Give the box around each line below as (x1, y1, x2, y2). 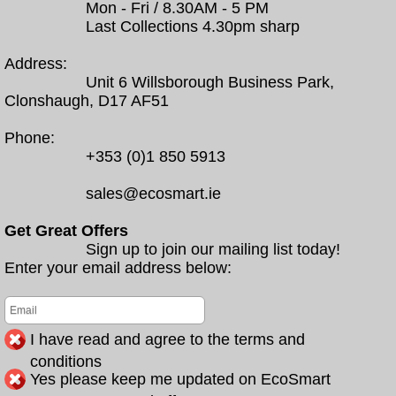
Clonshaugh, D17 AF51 (4, 92, 169, 110)
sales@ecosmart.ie (86, 185, 221, 202)
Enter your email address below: (4, 259, 232, 277)
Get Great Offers (4, 222, 128, 240)
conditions (30, 353, 102, 370)
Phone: (4, 129, 55, 147)
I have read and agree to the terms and (30, 331, 305, 348)
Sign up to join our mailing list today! (86, 240, 340, 258)
